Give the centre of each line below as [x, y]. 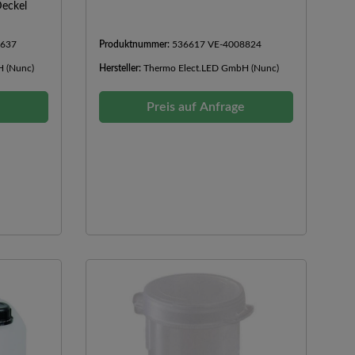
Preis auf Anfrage [196, 107]
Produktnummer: [135, 44]
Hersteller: [121, 68]
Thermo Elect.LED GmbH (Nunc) [211, 68]
